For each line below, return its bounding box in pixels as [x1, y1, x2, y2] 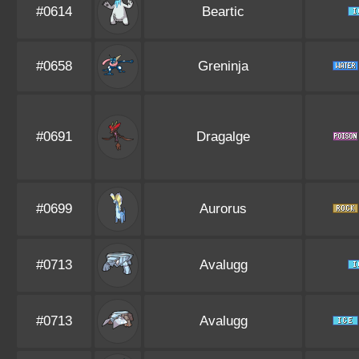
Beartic [202, 4, 244, 19]
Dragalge [196, 129, 250, 144]
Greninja [198, 58, 248, 74]
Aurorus [200, 201, 247, 216]
